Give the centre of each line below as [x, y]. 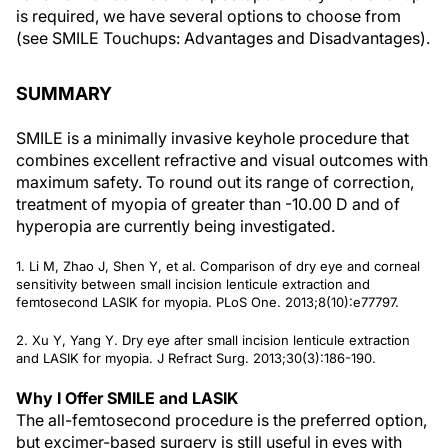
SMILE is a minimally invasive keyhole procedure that [212, 137]
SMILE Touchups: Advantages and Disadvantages [236, 37]
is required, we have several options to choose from [208, 15]
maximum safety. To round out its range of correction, [215, 181]
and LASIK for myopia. [86, 357]
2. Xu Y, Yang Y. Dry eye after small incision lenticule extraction [213, 339]
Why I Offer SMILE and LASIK [127, 397]
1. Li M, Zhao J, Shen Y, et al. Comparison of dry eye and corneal [218, 265]
